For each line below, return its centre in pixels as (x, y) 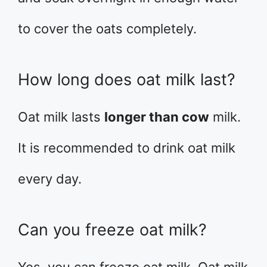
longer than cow (157, 117)
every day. (50, 179)
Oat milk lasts (61, 117)
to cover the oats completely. (107, 29)
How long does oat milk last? (127, 80)
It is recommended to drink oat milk (127, 148)
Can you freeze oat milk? (112, 230)
